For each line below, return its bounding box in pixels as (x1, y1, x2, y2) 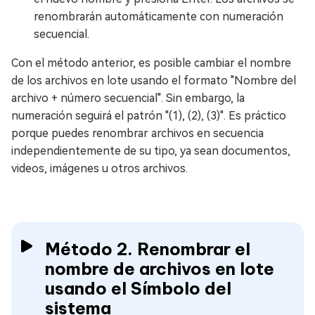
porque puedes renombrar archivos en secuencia (11, 127, 264, 140)
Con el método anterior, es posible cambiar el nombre (11, 56, 291, 70)
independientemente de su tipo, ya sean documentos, (11, 144, 290, 157)
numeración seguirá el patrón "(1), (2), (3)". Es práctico (11, 109, 286, 122)
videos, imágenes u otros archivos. (11, 162, 188, 175)
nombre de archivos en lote (45, 258, 274, 279)
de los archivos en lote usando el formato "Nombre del (11, 74, 296, 87)
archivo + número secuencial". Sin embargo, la (11, 91, 245, 105)
